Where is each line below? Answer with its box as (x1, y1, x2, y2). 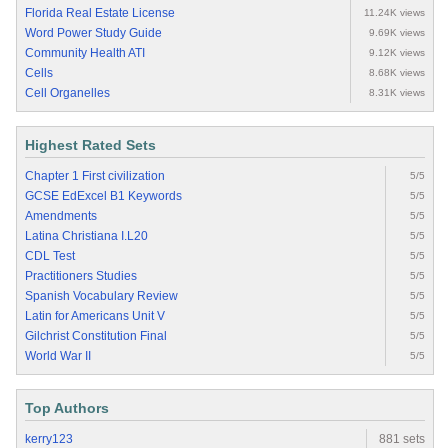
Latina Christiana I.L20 (25, 229, 148, 244)
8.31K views (369, 87, 425, 99)
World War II (25, 349, 91, 364)
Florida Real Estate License (25, 6, 175, 21)
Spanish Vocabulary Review (25, 289, 178, 304)
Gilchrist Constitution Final (25, 329, 167, 344)
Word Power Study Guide (25, 26, 162, 41)
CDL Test (25, 249, 75, 264)
